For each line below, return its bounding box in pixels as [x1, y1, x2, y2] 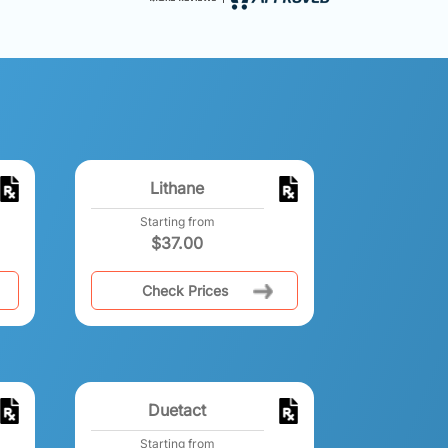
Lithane [150, 177, 205, 198]
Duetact [148, 399, 207, 420]
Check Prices [141, 281, 228, 299]
